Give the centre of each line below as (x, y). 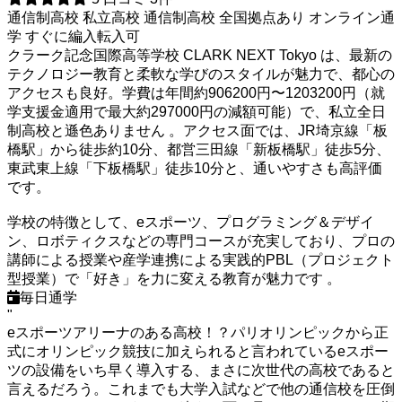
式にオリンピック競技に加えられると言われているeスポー (198, 352)
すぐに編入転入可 (83, 37)
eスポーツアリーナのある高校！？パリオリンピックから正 (198, 333)
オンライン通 (352, 18)
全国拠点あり (262, 18)
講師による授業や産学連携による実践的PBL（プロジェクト (201, 260)
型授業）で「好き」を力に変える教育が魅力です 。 (174, 279)
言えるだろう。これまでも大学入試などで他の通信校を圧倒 (201, 389)
